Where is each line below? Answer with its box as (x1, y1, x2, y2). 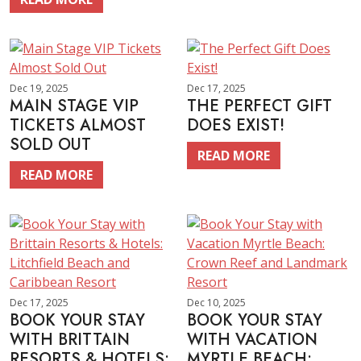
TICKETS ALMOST (10, 114, 146, 137)
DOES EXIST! (187, 114, 284, 137)
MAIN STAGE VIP (10, 94, 139, 118)
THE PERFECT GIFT (187, 94, 332, 118)
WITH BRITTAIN (10, 328, 130, 351)
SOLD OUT (10, 133, 91, 156)
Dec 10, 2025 (187, 296, 246, 309)
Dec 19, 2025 (10, 81, 68, 95)
